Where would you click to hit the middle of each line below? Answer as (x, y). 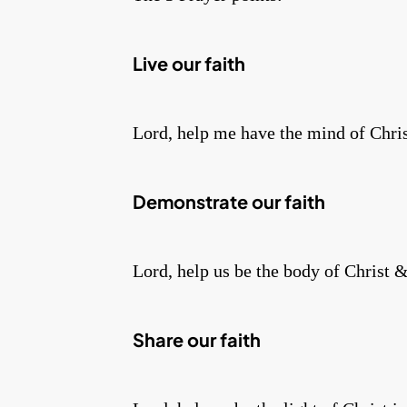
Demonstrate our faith (229, 202)
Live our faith (189, 64)
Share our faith (197, 340)
